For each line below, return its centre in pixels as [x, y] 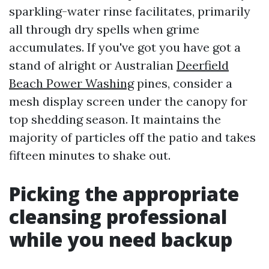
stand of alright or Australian [93, 65]
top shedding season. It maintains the [115, 119]
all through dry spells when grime [104, 29]
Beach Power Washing [71, 83]
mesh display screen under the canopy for [128, 101]
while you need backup [121, 239]
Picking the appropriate [124, 194]
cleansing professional [118, 216]
